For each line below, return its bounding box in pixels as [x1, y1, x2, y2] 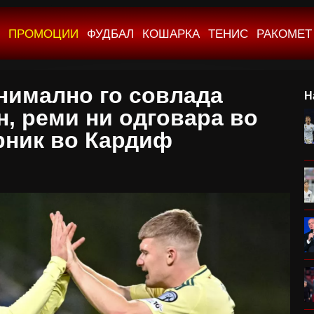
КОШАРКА [142, 27, 200, 41]
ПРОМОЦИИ [8, 27, 78, 41]
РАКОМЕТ [257, 27, 312, 41]
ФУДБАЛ [87, 27, 134, 41]
